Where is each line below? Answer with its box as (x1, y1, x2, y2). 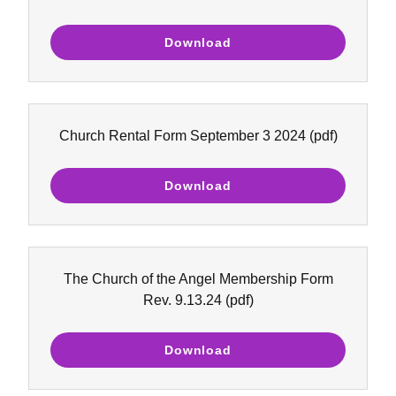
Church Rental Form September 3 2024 (58, 128, 306, 143)
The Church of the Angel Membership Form (63, 271, 333, 286)
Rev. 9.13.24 (142, 293, 222, 308)
